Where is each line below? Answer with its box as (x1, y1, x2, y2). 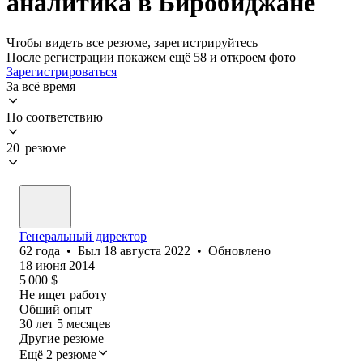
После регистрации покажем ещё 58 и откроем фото (6, 49, 296, 64)
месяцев (66, 316, 111, 331)
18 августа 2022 (104, 243, 190, 258)
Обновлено (208, 243, 271, 258)
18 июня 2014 (19, 258, 95, 272)
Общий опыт (19, 301, 92, 316)
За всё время (6, 79, 75, 93)
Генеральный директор (19, 228, 147, 243)
